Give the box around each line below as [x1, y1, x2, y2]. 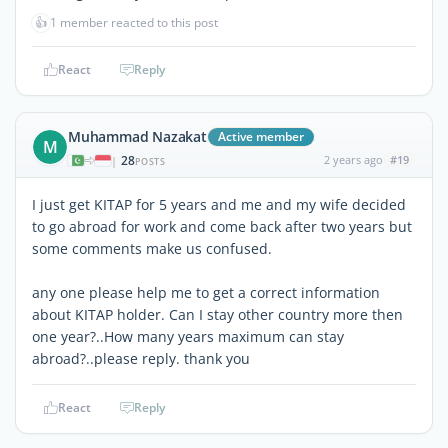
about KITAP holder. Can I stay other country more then [32, 304, 403, 324]
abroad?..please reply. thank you [32, 348, 250, 368]
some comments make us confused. [32, 238, 272, 258]
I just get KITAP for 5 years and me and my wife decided [32, 194, 406, 214]
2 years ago [323, 151, 383, 167]
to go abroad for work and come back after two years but [32, 216, 412, 236]
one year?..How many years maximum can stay [32, 326, 344, 346]
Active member [217, 127, 304, 145]
